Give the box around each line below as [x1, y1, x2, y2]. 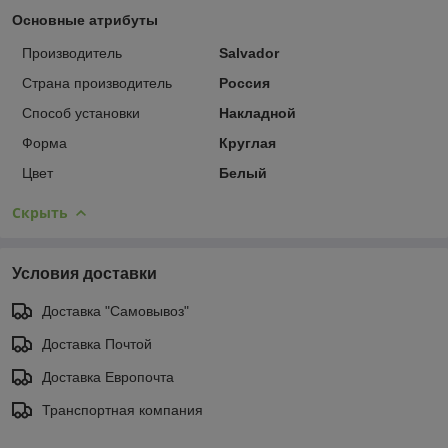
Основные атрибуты [12, 11, 158, 28]
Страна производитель [22, 74, 172, 91]
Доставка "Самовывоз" [42, 302, 189, 319]
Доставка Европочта [42, 368, 174, 385]
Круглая [218, 134, 276, 151]
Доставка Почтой [42, 335, 152, 352]
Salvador [218, 44, 279, 61]
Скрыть [12, 202, 68, 222]
